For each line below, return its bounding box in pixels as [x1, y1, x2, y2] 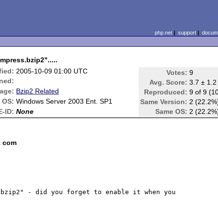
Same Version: [140, 98, 188, 106]
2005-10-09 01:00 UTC [16, 67, 88, 75]
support [178, 30, 196, 36]
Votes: [166, 69, 188, 76]
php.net [154, 30, 172, 36]
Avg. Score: [149, 78, 188, 86]
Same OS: [155, 108, 188, 115]
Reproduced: [144, 88, 188, 96]
